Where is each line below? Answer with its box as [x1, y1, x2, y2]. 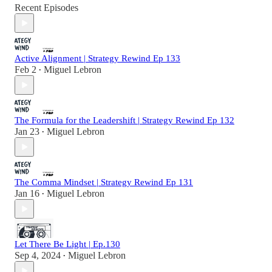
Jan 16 [15, 188, 39, 199]
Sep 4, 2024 [15, 250, 61, 261]
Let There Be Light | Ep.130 [15, 239, 120, 250]
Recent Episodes [15, 2, 78, 13]
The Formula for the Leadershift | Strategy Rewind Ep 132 [15, 115, 234, 126]
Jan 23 [15, 126, 39, 137]
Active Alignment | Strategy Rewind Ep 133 [15, 53, 180, 64]
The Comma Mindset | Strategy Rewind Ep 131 [15, 177, 193, 188]
